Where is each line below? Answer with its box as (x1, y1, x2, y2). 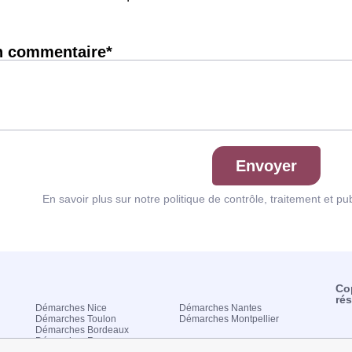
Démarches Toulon (35, 313, 117, 324)
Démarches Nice (35, 302, 108, 313)
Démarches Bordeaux (35, 324, 130, 335)
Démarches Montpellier (179, 313, 280, 324)
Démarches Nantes (179, 302, 262, 313)
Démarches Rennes (35, 335, 122, 346)
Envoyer (236, 156, 297, 174)
